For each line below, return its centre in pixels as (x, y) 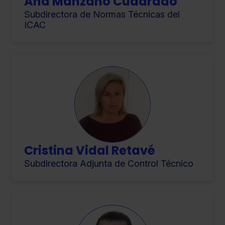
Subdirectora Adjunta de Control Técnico (109, 163)
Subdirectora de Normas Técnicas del (102, 14)
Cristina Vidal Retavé (90, 150)
